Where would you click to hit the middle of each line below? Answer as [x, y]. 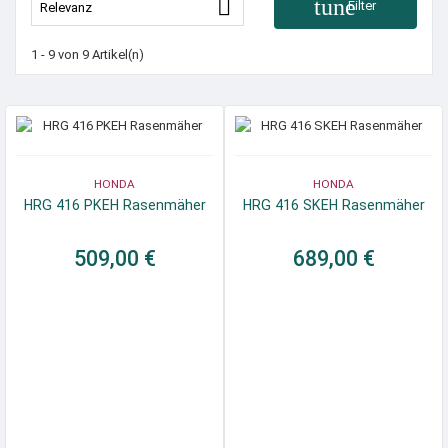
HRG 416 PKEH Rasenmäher [114, 205]
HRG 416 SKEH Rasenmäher [333, 205]
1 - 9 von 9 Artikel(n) [87, 54]
